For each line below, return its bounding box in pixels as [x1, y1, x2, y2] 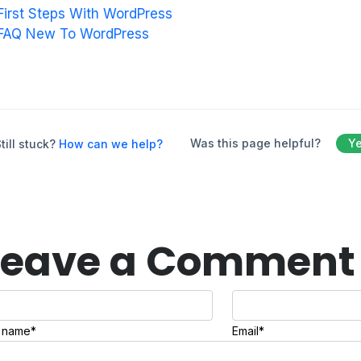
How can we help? [59, 136, 164, 151]
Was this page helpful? [190, 136, 325, 150]
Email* [231, 324, 264, 338]
